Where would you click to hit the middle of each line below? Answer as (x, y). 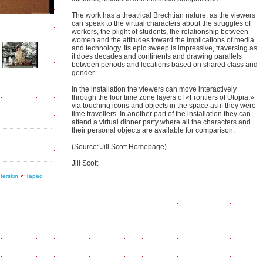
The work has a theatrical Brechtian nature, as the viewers (163, 15)
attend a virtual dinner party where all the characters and (161, 122)
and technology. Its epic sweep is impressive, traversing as (164, 48)
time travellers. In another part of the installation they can (161, 114)
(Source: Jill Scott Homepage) (119, 147)
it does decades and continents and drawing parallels (157, 56)
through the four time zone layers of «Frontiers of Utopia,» (163, 97)
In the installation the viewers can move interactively (154, 89)
